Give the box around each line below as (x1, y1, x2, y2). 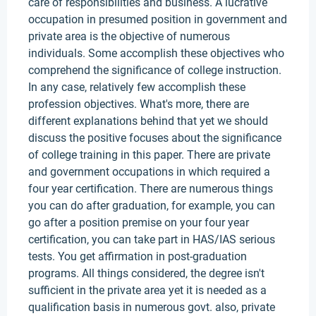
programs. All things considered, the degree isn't (28, 267, 265, 280)
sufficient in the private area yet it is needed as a (28, 284, 267, 297)
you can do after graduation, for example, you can (28, 199, 275, 212)
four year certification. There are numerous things (28, 182, 273, 195)
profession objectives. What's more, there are (28, 97, 249, 111)
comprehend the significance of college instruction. (28, 63, 281, 77)
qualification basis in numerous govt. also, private (28, 300, 275, 314)
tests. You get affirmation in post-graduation (28, 250, 247, 263)
